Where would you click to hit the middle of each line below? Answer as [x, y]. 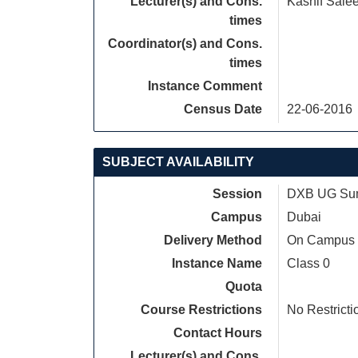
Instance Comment [205, 86]
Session [237, 194]
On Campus [321, 240]
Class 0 [308, 263]
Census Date [223, 109]
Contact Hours [218, 333]
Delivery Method [213, 240]
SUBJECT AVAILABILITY [178, 162]
